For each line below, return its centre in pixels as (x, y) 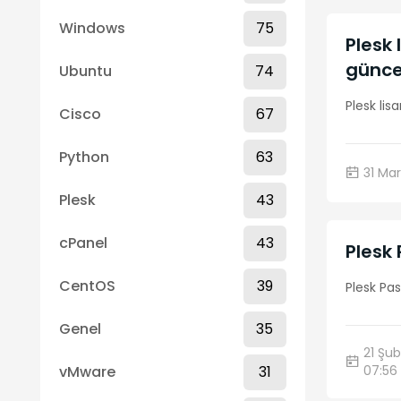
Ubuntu (85, 71)
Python (84, 157)
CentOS (87, 286)
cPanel (83, 243)
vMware (87, 372)
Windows (92, 28)
